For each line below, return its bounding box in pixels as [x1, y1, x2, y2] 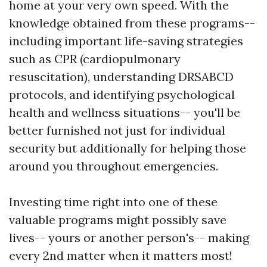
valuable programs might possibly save [9, 212, 226, 228]
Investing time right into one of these [9, 194, 218, 210]
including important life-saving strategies [9, 33, 243, 49]
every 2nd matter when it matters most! [9, 248, 232, 263]
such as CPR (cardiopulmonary [9, 51, 181, 67]
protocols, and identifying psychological [9, 87, 235, 103]
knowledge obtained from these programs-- [9, 15, 255, 31]
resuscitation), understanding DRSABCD [9, 69, 234, 85]
